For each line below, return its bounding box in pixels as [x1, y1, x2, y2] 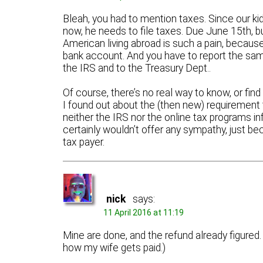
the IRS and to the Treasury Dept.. [63, 62, 211, 74]
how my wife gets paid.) [63, 241, 166, 254]
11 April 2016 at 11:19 [103, 208, 184, 218]
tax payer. [63, 136, 105, 148]
